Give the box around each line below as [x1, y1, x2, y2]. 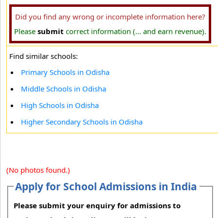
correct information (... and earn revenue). [64, 26, 206, 36]
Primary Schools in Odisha [21, 67, 109, 77]
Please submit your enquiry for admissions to [14, 200, 181, 211]
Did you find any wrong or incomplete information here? [15, 12, 205, 21]
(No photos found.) [6, 165, 70, 175]
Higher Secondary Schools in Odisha [21, 117, 143, 127]
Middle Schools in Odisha [21, 84, 106, 93]
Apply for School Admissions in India [15, 180, 198, 193]
